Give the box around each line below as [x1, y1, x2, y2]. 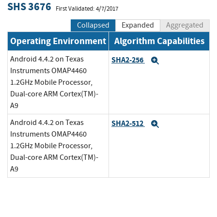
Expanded [122, 20, 154, 31]
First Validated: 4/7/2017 [56, 4, 118, 13]
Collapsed [77, 20, 109, 31]
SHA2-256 [111, 54, 145, 65]
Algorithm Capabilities [114, 35, 204, 47]
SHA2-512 [111, 118, 145, 128]
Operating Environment [10, 35, 106, 47]
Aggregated [166, 20, 203, 31]
